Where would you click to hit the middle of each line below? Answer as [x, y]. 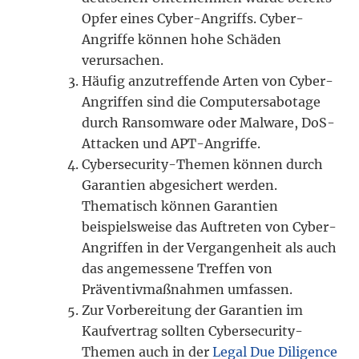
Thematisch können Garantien [180, 206]
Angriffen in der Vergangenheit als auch [210, 247]
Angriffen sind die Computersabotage [202, 101]
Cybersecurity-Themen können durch [203, 164]
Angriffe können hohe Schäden [182, 39]
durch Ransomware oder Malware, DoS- [209, 122]
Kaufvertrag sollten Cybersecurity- [193, 331]
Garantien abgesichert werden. [180, 185]
